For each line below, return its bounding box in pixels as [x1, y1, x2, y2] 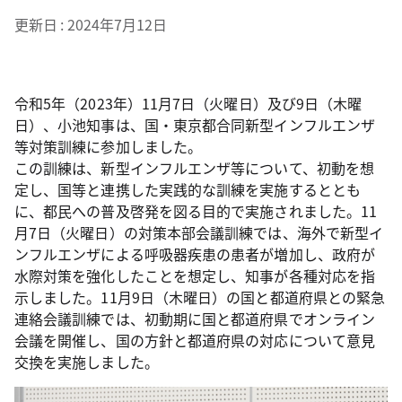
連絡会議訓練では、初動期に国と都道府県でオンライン [14, 308, 376, 329]
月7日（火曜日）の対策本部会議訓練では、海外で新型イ [14, 222, 384, 243]
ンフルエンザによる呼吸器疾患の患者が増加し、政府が [14, 243, 375, 265]
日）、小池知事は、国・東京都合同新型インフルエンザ [14, 114, 375, 135]
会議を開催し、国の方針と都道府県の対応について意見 [14, 329, 375, 351]
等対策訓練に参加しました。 [14, 135, 203, 157]
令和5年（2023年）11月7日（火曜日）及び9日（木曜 [14, 92, 363, 114]
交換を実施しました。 [14, 351, 159, 372]
